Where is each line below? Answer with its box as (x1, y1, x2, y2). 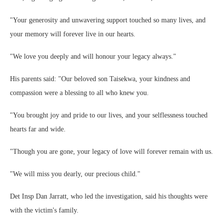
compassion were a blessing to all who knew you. (10, 89, 149, 97)
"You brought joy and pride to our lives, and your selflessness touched (10, 111, 208, 119)
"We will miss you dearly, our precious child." (10, 170, 140, 178)
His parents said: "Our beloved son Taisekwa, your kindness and (10, 75, 190, 83)
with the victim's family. (10, 207, 79, 215)
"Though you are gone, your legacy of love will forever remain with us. (10, 148, 213, 156)
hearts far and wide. (10, 125, 66, 133)
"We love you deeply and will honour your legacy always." (10, 53, 176, 61)
